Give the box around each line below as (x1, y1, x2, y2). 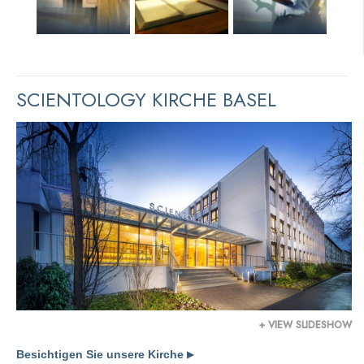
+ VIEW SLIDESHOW (259, 318, 352, 333)
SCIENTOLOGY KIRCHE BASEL (16, 84, 276, 114)
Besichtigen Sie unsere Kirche (16, 348, 187, 362)
